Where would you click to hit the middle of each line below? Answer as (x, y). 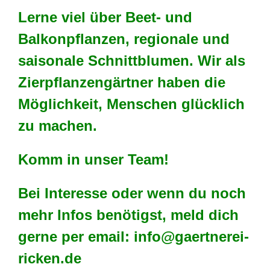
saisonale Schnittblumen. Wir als (132, 61)
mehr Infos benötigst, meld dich (128, 215)
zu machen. (58, 126)
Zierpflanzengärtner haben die (122, 82)
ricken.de (50, 258)
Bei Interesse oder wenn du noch (132, 193)
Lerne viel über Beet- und (105, 17)
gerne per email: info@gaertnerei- (133, 237)
